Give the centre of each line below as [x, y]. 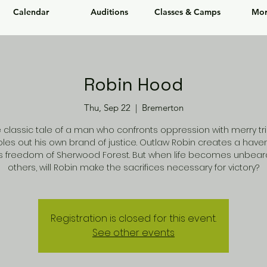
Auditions [109, 12]
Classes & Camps [187, 12]
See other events [133, 233]
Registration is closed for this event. [133, 219]
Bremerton [162, 108]
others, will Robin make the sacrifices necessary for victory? [133, 168]
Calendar [31, 12]
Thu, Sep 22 [107, 108]
